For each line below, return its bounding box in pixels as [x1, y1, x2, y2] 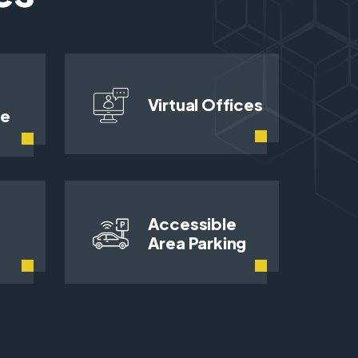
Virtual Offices [147, 94, 263, 115]
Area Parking [147, 233, 247, 253]
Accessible [147, 213, 237, 234]
